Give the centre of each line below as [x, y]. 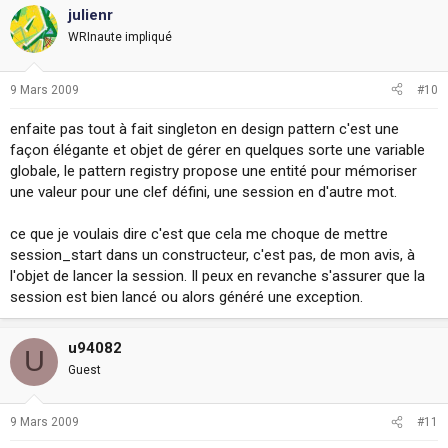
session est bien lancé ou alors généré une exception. [186, 296]
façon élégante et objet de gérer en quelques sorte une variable [217, 149]
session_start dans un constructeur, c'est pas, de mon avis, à [212, 254]
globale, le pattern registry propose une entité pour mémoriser [213, 170]
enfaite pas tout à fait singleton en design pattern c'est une [204, 128]
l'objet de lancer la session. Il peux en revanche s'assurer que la [217, 275]
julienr [90, 15]
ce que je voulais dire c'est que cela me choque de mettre [199, 233]
